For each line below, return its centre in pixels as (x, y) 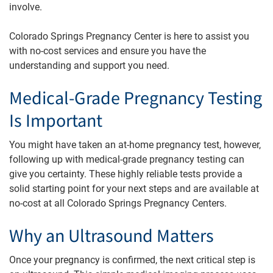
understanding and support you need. (89, 65)
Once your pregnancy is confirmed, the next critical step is (132, 260)
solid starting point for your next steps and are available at (134, 188)
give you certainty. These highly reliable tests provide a (126, 174)
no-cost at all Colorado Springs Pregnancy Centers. (118, 203)
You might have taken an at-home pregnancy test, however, (135, 144)
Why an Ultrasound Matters (112, 236)
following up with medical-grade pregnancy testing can (127, 159)
